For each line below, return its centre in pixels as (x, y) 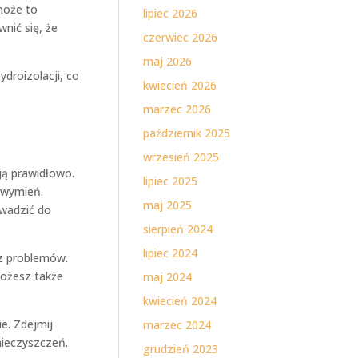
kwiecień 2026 (180, 85)
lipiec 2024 (171, 253)
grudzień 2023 (181, 349)
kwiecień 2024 (180, 301)
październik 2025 (187, 133)
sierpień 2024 (178, 229)
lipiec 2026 (171, 13)
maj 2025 (168, 205)
